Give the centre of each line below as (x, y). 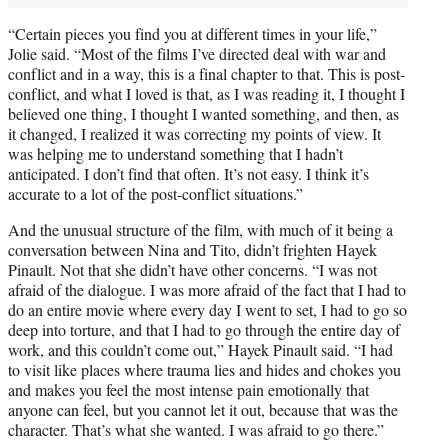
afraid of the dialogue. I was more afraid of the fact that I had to (207, 289)
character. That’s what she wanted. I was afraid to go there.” (196, 429)
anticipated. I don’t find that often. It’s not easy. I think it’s (188, 173)
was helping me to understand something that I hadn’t (175, 153)
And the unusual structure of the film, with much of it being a (200, 229)
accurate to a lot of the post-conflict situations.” (155, 193)
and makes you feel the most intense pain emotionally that (188, 389)
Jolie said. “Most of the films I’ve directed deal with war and (197, 53)
